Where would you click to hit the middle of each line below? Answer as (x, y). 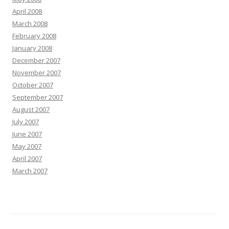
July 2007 (26, 121)
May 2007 (27, 146)
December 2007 (36, 60)
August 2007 (31, 109)
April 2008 (27, 11)
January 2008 (32, 48)
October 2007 (33, 85)
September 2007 (38, 97)
